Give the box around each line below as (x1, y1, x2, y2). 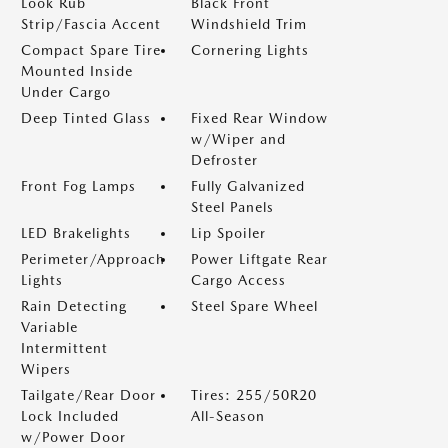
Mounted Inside (21, 63, 133, 79)
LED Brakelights (21, 225, 131, 241)
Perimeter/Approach (21, 251, 165, 267)
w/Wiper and (191, 131, 286, 147)
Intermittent (21, 340, 108, 356)
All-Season (191, 408, 265, 424)
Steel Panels (191, 199, 274, 215)
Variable (21, 319, 78, 335)
